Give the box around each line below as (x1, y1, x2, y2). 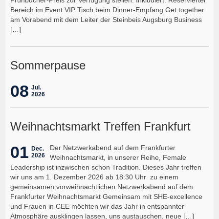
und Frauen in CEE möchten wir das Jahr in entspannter (10, 202, 185, 210)
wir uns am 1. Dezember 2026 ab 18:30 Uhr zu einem (10, 173, 179, 181)
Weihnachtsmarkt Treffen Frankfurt (10, 119, 191, 133)
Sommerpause (10, 58, 86, 72)
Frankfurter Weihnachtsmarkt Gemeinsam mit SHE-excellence (10, 192, 203, 200)
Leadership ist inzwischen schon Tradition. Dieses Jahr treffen (10, 163, 202, 171)
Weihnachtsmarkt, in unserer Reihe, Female (50, 153, 187, 161)
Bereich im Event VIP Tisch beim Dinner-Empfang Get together (10, 5, 205, 14)
